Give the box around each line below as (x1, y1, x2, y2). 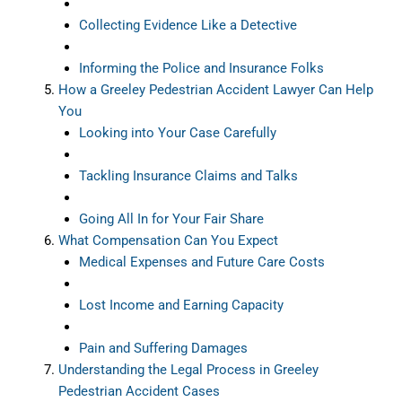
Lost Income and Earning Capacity (78, 296, 284, 313)
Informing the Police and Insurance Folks (78, 59, 324, 76)
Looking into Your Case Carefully (78, 124, 276, 141)
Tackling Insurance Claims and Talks (78, 167, 298, 184)
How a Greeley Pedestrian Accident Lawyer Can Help (58, 81, 373, 98)
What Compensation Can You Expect (58, 232, 278, 249)
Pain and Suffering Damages (78, 339, 248, 356)
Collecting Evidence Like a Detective (78, 16, 297, 33)
